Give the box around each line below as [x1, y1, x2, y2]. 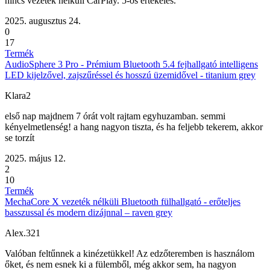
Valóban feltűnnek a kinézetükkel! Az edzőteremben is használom [5, 248, 254, 259]
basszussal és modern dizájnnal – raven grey [5, 207, 172, 218]
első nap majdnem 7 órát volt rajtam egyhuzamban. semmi [5, 111, 225, 122]
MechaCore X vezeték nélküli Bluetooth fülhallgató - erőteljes [5, 196, 240, 207]
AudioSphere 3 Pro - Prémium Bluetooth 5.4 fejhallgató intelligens [5, 59, 258, 70]
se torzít [5, 133, 34, 143]
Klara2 [5, 90, 31, 101]
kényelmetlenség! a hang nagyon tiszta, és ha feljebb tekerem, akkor [5, 122, 263, 133]
